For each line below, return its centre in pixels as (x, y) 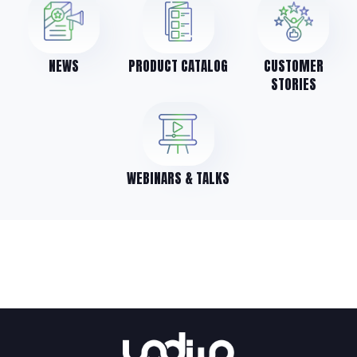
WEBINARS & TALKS (178, 178)
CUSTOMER (293, 66)
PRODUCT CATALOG (178, 66)
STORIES (293, 84)
